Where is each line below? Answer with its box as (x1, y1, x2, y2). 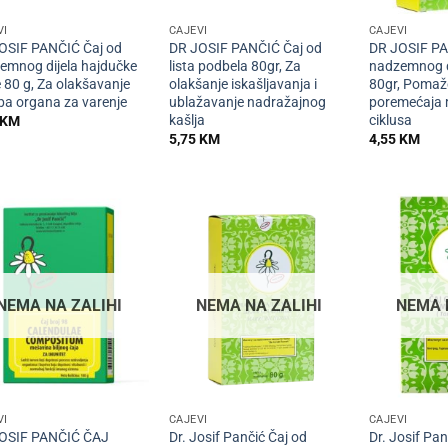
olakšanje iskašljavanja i (168, 75, 317, 93)
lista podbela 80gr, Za (168, 57, 301, 75)
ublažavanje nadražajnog (168, 93, 326, 111)
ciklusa (368, 111, 412, 129)
